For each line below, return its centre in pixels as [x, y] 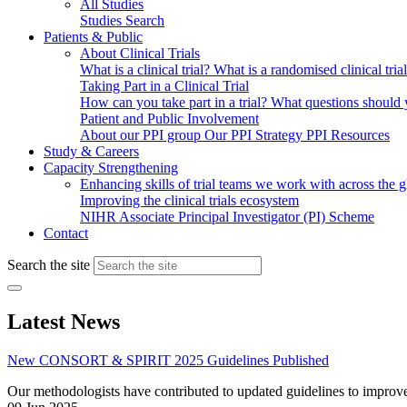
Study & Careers [91, 151]
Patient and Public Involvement [169, 119]
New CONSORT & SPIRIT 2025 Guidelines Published [168, 360]
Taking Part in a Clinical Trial [164, 86]
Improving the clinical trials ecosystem [189, 200]
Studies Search [122, 20]
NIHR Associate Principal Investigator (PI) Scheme [227, 217]
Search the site [49, 265]
